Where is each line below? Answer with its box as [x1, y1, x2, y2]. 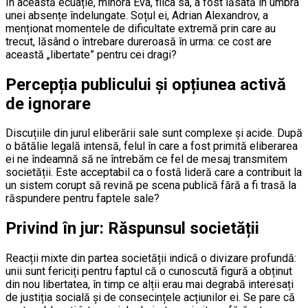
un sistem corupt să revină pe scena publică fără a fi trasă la [5, 179, 296, 192]
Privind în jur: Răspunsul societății [5, 219, 259, 239]
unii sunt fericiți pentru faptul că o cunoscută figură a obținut [5, 265, 292, 278]
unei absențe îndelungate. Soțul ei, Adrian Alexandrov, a [5, 8, 268, 22]
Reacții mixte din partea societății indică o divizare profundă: [5, 252, 296, 265]
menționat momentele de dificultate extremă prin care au [5, 21, 276, 35]
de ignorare [5, 93, 91, 113]
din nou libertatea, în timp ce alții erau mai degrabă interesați [5, 278, 294, 291]
